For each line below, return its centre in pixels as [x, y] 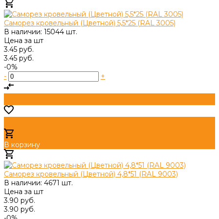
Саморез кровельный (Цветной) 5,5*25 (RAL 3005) [90, 23]
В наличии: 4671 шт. [38, 183]
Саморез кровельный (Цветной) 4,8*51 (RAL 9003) [91, 174]
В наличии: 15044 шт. [41, 32]
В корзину [22, 144]
